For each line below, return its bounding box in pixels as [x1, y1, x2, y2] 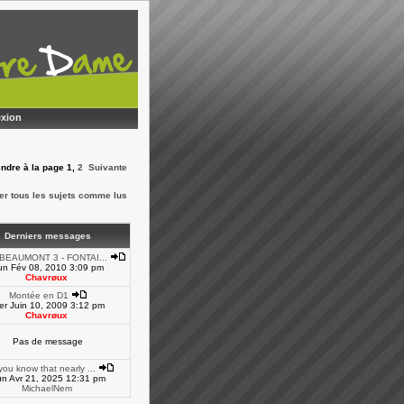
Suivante [88, 162, 127, 172]
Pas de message [13, 336, 83, 346]
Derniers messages [2, 231, 94, 241]
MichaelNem [21, 383, 72, 393]
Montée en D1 [8, 290, 71, 300]
